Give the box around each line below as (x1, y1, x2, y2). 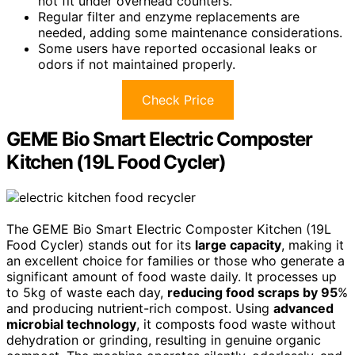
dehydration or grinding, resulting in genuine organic (6, 331, 321, 348)
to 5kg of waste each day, (6, 284, 167, 300)
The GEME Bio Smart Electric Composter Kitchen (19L (6, 220, 331, 237)
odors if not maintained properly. (38, 56, 235, 73)
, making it (281, 236, 344, 253)
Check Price (141, 92, 214, 109)
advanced (273, 300, 334, 316)
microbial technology (6, 315, 136, 332)
